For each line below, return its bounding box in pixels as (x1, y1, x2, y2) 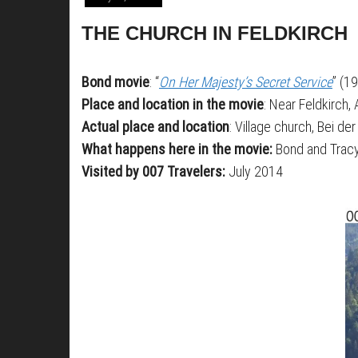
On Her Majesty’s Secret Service (159, 74, 332, 90)
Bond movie (82, 74, 149, 90)
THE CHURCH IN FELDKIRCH (82, 22, 348, 44)
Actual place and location (82, 118, 229, 135)
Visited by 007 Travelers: (82, 163, 229, 180)
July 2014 (229, 163, 283, 180)
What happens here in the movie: (82, 141, 272, 157)
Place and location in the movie (82, 96, 264, 113)
